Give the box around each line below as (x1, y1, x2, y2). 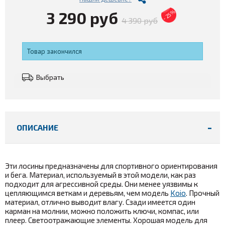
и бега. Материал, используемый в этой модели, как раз (5, 170, 196, 179)
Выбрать (36, 72, 64, 81)
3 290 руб (46, 8, 118, 27)
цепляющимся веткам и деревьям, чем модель (5, 188, 170, 197)
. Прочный (186, 188, 219, 197)
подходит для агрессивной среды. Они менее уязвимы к (5, 179, 198, 188)
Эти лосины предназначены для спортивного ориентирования (5, 161, 217, 170)
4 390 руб (122, 15, 158, 25)
